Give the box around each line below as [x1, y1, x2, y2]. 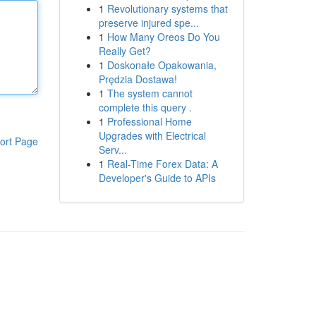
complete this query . [98, 100, 192, 114]
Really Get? [98, 44, 151, 58]
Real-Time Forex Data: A [107, 157, 218, 171]
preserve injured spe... [98, 16, 199, 30]
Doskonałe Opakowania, [107, 58, 217, 72]
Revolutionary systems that [107, 1, 228, 16]
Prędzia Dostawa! [98, 72, 177, 86]
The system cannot [107, 86, 193, 100]
